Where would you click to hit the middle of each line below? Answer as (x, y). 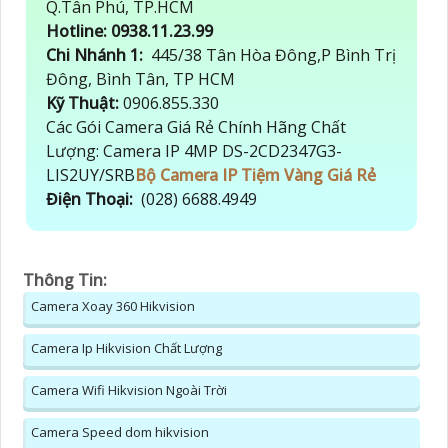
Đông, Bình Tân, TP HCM (140, 79)
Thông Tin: (65, 280)
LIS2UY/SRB (90, 175)
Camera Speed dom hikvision (120, 432)
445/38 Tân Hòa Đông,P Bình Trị (271, 55)
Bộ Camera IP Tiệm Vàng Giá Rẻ (255, 175)
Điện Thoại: (91, 199)
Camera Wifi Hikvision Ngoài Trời (129, 390)
